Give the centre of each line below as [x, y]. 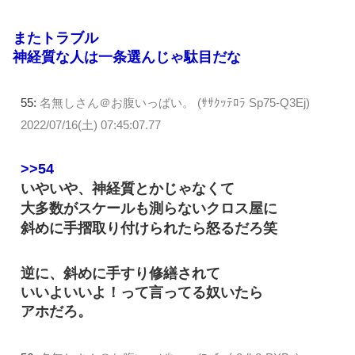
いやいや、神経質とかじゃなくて [128, 189]
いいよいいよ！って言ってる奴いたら [142, 293]
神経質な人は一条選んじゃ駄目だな [127, 57]
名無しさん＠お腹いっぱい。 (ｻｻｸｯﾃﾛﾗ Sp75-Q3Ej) [175, 103]
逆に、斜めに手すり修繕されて [120, 274]
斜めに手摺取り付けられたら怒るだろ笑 [149, 229]
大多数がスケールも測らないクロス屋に [149, 209]
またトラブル [55, 38]
